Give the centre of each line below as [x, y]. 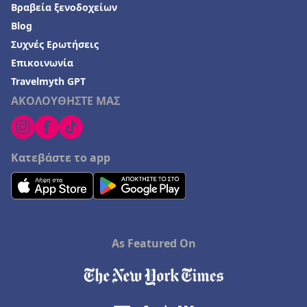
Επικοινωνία [42, 63]
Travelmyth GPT [48, 82]
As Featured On [153, 244]
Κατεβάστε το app [61, 158]
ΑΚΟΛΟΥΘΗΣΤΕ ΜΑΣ [65, 101]
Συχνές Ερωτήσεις [55, 45]
